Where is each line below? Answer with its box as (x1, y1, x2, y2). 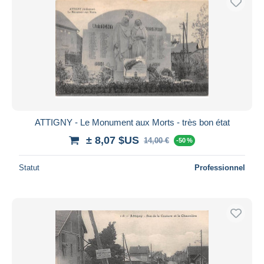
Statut (19, 163, 39, 172)
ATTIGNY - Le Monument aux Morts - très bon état (34, 117, 230, 127)
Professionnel (194, 163, 245, 172)
